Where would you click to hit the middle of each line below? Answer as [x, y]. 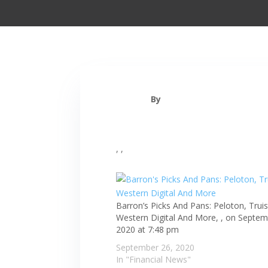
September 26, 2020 [156, 248]
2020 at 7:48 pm [148, 230]
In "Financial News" [154, 260]
